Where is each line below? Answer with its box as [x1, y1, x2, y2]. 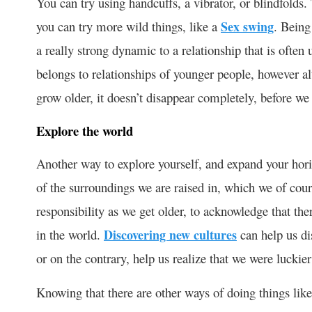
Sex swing [221, 17, 274, 36]
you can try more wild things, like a [36, 17, 221, 35]
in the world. [36, 225, 104, 243]
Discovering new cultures [104, 225, 237, 244]
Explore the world [36, 120, 133, 140]
